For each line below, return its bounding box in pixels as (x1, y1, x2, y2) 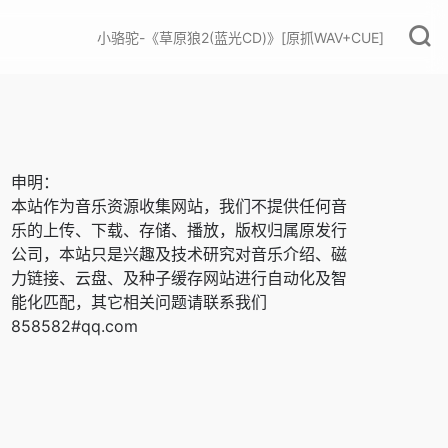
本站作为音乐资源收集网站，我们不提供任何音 (11, 196, 347, 216)
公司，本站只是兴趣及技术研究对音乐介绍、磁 (11, 244, 347, 264)
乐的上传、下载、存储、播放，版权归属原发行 (11, 220, 347, 240)
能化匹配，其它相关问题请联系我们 (11, 292, 267, 312)
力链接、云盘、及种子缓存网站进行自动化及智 (11, 268, 347, 288)
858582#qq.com (11, 316, 138, 336)
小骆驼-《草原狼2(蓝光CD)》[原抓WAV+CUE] (97, 28, 384, 46)
